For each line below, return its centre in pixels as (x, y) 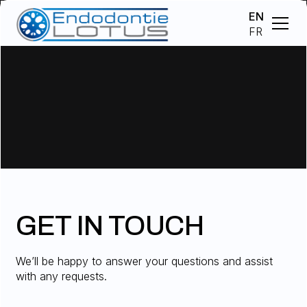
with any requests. (62, 276)
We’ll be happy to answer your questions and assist (145, 261)
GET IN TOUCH (110, 225)
